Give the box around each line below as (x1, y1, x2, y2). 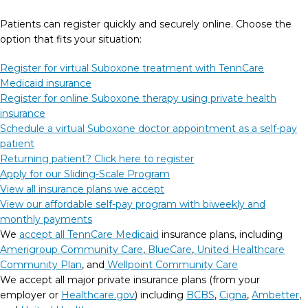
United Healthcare (197, 243, 285, 256)
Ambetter (252, 289, 299, 301)
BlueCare (148, 243, 192, 256)
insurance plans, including (159, 228, 283, 241)
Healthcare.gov (61, 289, 135, 301)
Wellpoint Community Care (107, 258, 238, 271)
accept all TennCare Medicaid (19, 228, 159, 241)
